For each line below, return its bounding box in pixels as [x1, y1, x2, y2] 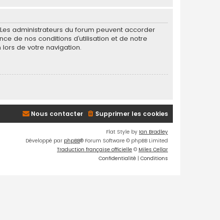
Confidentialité [99, 154, 136, 162]
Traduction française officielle [57, 145, 132, 153]
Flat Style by [106, 128, 139, 136]
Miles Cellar [138, 145, 168, 153]
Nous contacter [31, 109, 83, 118]
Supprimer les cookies [95, 109, 168, 118]
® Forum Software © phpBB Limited [80, 137, 168, 144]
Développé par [26, 137, 64, 144]
